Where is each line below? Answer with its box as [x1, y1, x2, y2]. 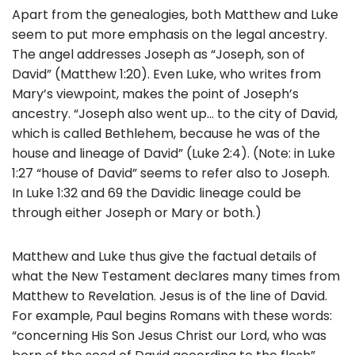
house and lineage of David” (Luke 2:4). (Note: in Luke [12, 143, 335, 162]
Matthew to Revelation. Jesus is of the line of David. [12, 286, 327, 305]
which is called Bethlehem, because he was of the [12, 124, 320, 143]
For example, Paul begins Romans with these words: [12, 306, 332, 325]
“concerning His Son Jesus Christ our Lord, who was [12, 326, 326, 345]
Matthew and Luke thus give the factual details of [12, 246, 317, 265]
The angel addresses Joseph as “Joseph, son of [12, 44, 305, 63]
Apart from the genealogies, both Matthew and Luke [12, 5, 338, 24]
